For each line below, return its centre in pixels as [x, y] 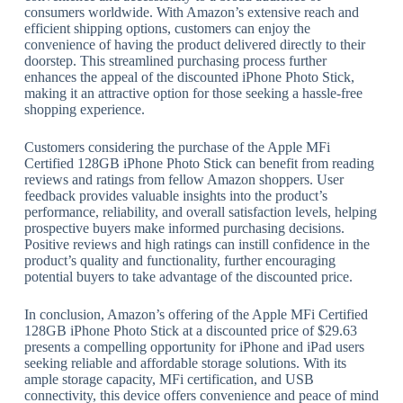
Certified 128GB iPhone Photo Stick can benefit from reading [199, 164]
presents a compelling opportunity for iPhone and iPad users [194, 347]
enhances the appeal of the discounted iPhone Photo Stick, [189, 77]
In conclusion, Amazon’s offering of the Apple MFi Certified [196, 315]
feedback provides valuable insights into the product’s [175, 196]
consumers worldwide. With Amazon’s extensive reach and [191, 13]
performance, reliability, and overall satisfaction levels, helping [200, 212]
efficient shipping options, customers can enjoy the [167, 29]
